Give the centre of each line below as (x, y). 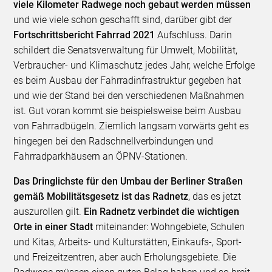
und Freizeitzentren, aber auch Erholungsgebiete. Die (125, 257)
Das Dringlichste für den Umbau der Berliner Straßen (128, 182)
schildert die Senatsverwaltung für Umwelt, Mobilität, (126, 50)
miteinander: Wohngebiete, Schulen (170, 227)
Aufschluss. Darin (195, 35)
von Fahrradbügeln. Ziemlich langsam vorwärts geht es (131, 126)
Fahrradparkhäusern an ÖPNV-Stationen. (101, 157)
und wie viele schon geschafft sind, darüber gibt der (123, 20)
